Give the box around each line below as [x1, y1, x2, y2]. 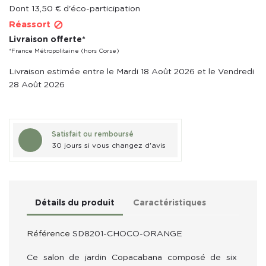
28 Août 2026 [9, 80, 65, 89]
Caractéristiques [133, 198, 207, 207]
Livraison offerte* [9, 35, 85, 44]
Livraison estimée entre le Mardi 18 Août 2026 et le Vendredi [9, 67, 254, 76]
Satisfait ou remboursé [52, 130, 134, 138]
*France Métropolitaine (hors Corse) [9, 47, 119, 54]
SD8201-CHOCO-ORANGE [72, 229, 182, 238]
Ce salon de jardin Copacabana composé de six [27, 253, 239, 262]
